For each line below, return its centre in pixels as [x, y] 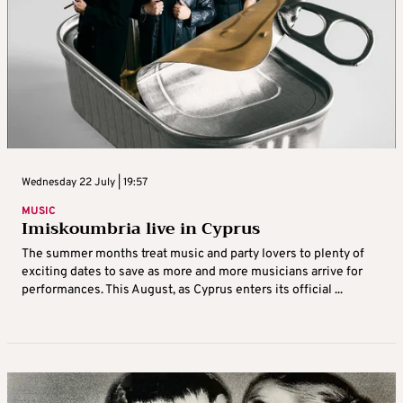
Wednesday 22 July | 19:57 [85, 183]
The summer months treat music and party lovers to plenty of [193, 255]
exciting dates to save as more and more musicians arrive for [192, 273]
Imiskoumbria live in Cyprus [141, 229]
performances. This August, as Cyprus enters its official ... [182, 291]
